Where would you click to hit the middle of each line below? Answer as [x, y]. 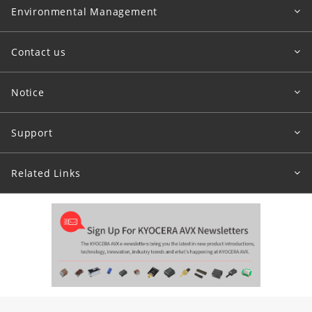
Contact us [39, 52]
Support [32, 132]
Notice [28, 92]
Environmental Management [85, 11]
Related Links [46, 173]
